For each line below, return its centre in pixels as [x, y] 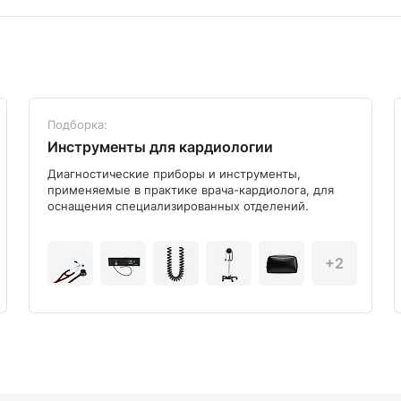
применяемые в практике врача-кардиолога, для [191, 190]
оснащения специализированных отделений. [178, 206]
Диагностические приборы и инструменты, [174, 174]
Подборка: [77, 125]
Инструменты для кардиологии [160, 147]
